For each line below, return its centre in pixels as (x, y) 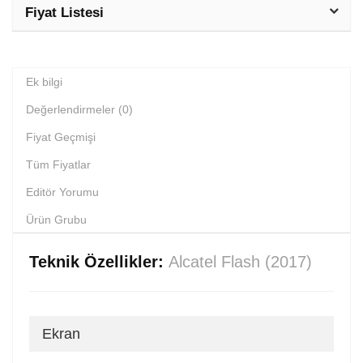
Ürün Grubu (56, 220)
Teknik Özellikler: (99, 262)
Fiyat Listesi (64, 13)
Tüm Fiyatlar (58, 165)
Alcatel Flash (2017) (240, 262)
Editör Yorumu (62, 192)
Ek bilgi (44, 82)
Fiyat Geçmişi (61, 137)
